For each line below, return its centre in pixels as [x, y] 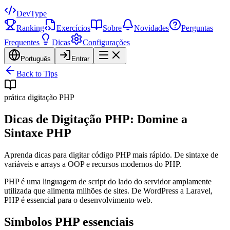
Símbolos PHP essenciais [69, 222]
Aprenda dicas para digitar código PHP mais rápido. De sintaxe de [111, 155]
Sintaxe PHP [38, 133]
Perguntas [197, 28]
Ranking [30, 28]
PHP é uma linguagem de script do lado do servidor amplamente [108, 181]
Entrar [80, 59]
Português [36, 59]
